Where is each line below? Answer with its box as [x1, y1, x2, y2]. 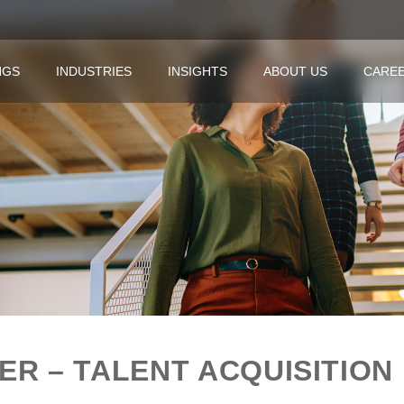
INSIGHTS [168, 64, 227, 78]
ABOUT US [263, 64, 327, 78]
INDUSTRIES [56, 64, 132, 78]
